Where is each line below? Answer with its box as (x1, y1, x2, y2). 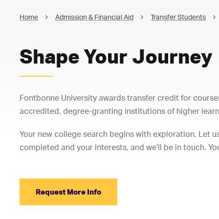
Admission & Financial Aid (55, 13, 133, 21)
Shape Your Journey (20, 44, 213, 68)
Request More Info (36, 187, 101, 197)
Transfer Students (151, 13, 206, 21)
